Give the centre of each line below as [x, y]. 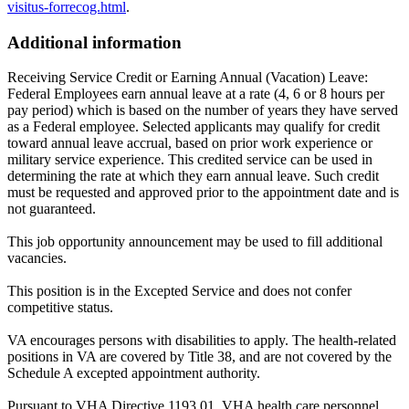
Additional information [94, 42]
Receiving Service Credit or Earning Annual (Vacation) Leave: [188, 78]
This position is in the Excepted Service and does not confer [179, 291]
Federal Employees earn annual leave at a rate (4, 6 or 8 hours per [196, 94]
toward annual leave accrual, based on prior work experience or [190, 143]
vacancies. [37, 258]
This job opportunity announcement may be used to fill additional [195, 242]
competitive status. [60, 308]
